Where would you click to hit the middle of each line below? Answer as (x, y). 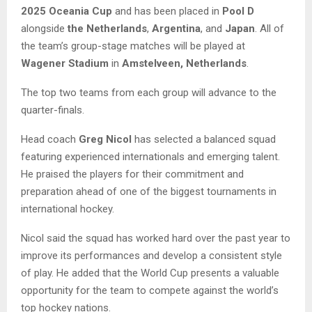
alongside (44, 28)
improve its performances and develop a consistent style (151, 255)
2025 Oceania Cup (67, 11)
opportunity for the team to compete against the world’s (150, 290)
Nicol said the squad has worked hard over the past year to (156, 238)
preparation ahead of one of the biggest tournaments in (149, 191)
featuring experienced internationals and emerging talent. (150, 156)
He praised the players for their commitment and (132, 174)
